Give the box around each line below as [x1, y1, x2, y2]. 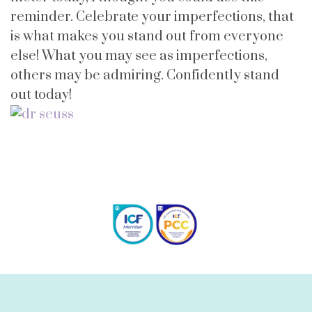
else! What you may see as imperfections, [10, 47, 267, 65]
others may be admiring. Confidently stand [10, 67, 279, 84]
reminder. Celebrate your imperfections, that [10, 8, 294, 26]
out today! [10, 86, 72, 104]
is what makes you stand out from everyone [10, 28, 283, 45]
